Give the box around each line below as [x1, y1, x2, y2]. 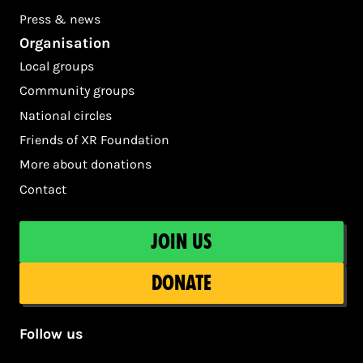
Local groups [19, 58, 94, 74]
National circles [19, 107, 112, 123]
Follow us [19, 324, 83, 343]
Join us [151, 229, 212, 254]
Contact [19, 181, 66, 197]
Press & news [19, 11, 100, 28]
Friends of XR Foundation [19, 131, 169, 147]
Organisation [19, 33, 110, 52]
